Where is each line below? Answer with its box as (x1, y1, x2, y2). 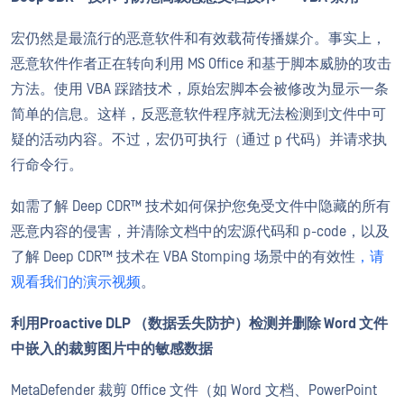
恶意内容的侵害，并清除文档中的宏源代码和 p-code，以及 (11, 224, 390, 240)
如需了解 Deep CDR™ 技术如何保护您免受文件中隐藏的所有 (11, 198, 390, 215)
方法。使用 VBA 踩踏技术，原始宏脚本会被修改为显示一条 (11, 81, 389, 97)
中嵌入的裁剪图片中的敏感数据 (11, 341, 213, 357)
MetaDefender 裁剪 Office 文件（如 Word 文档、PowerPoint (11, 382, 377, 399)
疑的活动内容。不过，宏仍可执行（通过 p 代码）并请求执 (11, 132, 387, 148)
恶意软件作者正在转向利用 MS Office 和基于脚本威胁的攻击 (11, 56, 391, 72)
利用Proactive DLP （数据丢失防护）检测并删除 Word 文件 (11, 316, 388, 332)
